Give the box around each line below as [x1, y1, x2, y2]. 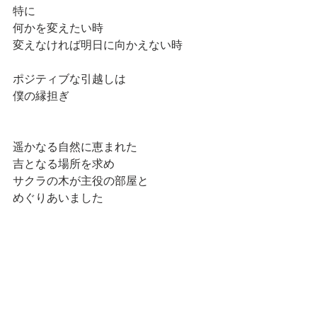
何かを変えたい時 [13, 20, 103, 35]
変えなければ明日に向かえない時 [13, 37, 183, 52]
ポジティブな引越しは [13, 71, 126, 86]
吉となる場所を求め [13, 156, 115, 171]
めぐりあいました [13, 190, 103, 205]
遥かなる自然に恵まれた [13, 139, 137, 154]
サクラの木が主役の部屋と [13, 173, 149, 188]
